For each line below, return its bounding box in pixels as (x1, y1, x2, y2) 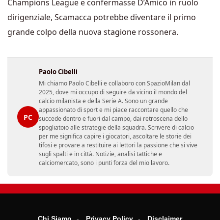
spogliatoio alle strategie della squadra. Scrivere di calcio (39, 123, 194, 132)
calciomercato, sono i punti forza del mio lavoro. (39, 159, 169, 167)
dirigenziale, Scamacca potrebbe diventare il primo (7, 12, 196, 23)
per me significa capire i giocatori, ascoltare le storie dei (39, 132, 192, 141)
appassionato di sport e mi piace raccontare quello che (39, 106, 188, 114)
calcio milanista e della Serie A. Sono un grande (39, 97, 168, 106)
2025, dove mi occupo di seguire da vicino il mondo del (39, 88, 187, 97)
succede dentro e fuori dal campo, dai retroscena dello (39, 114, 188, 123)
